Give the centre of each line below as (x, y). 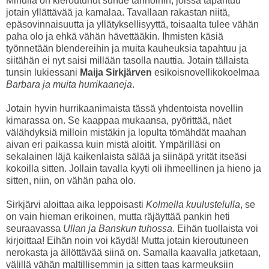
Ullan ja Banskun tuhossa (118, 229)
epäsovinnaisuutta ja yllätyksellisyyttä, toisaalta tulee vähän (132, 25)
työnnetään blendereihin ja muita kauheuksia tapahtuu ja (126, 49)
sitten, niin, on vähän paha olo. (71, 181)
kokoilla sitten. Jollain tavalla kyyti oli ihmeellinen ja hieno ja (134, 169)
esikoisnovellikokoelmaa (206, 73)
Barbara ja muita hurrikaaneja (69, 85)
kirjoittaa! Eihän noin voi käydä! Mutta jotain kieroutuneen (127, 241)
